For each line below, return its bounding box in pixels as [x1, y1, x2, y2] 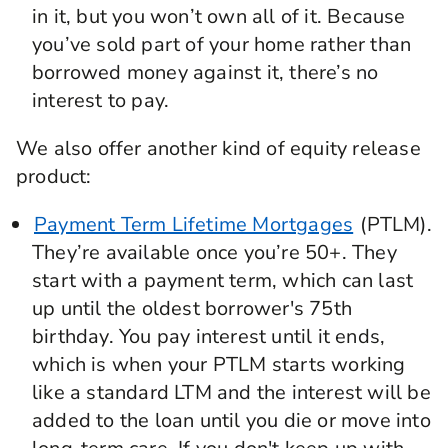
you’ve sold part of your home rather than [32, 31, 412, 58]
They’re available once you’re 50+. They [32, 239, 397, 266]
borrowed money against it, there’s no [32, 59, 379, 86]
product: [16, 163, 92, 190]
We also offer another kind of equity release [16, 135, 421, 162]
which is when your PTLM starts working [32, 351, 406, 378]
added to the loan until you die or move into [32, 407, 431, 434]
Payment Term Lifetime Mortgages [34, 211, 354, 238]
